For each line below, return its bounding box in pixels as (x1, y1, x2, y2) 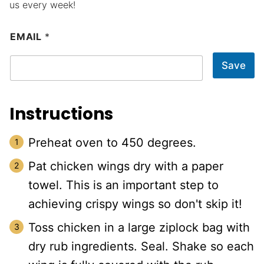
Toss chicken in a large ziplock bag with (28, 220, 250, 235)
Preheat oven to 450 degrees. (28, 136, 196, 150)
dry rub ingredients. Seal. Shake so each (28, 239, 254, 254)
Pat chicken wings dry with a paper (28, 159, 223, 174)
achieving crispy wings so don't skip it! (28, 197, 242, 212)
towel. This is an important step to (28, 178, 219, 193)
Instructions (9, 103, 117, 126)
